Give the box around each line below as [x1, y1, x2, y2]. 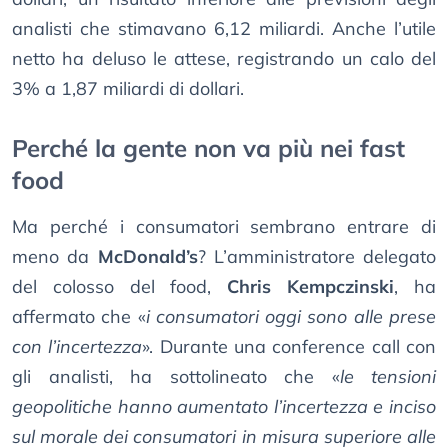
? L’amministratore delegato [197, 245, 436, 269]
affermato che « [12, 305, 146, 329]
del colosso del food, [12, 275, 228, 299]
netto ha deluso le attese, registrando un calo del [12, 47, 436, 71]
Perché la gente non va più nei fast [12, 133, 405, 164]
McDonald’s [97, 245, 198, 269]
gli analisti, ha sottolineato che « [12, 365, 340, 389]
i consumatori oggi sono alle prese [145, 305, 437, 329]
